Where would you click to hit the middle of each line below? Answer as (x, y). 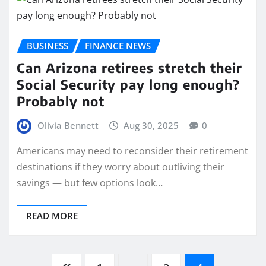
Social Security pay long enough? (128, 84)
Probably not (61, 101)
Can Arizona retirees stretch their (129, 67)
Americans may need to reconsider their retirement (132, 151)
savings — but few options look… (90, 183)
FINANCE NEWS (118, 45)
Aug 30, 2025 (151, 125)
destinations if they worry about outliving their (121, 167)
